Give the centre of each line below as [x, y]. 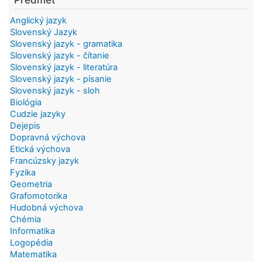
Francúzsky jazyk [44, 161]
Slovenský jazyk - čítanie [60, 55]
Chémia [25, 219]
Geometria [31, 184]
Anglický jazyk [38, 20]
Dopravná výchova [48, 137]
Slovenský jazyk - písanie [61, 79]
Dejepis [25, 125]
